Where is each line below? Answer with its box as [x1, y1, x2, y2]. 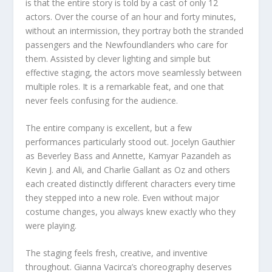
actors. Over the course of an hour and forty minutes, [25, 10, 237, 22]
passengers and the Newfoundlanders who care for [25, 38, 228, 50]
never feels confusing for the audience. [25, 94, 178, 106]
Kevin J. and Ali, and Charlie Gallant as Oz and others [25, 163, 231, 175]
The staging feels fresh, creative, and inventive [25, 247, 208, 259]
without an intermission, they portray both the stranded [25, 24, 244, 36]
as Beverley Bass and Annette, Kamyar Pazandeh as [25, 149, 232, 161]
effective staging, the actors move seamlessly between [25, 66, 242, 78]
